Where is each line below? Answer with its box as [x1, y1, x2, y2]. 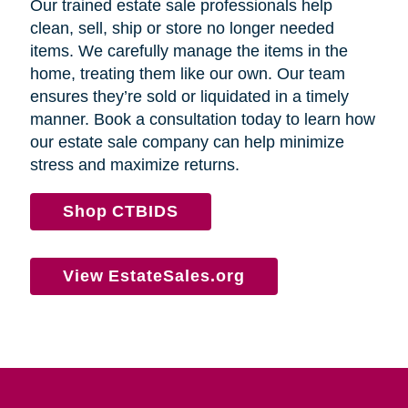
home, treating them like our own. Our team [29, 65, 345, 84]
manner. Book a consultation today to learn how [29, 110, 375, 129]
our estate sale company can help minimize [29, 133, 344, 152]
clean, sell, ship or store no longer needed [29, 19, 334, 38]
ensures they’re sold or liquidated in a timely [29, 87, 349, 107]
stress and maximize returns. [29, 156, 244, 175]
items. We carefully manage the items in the [29, 42, 348, 61]
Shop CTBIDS [62, 202, 179, 221]
